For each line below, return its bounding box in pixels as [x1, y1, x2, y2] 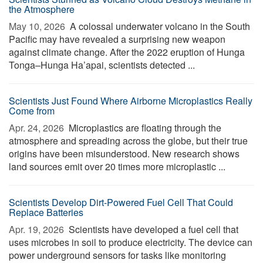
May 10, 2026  [9, 19, 68, 33]
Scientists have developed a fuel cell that [66, 222, 238, 236]
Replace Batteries [9, 205, 83, 219]
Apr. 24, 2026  [9, 121, 66, 134]
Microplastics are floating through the [66, 121, 221, 134]
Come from [9, 104, 55, 117]
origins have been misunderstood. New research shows [9, 147, 240, 160]
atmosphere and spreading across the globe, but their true [9, 134, 248, 147]
